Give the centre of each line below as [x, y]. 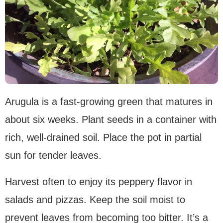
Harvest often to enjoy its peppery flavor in [99, 182]
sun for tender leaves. [53, 156]
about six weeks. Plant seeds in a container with [111, 120]
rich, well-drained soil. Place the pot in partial [103, 138]
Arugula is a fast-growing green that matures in [109, 102]
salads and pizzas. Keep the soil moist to [95, 200]
